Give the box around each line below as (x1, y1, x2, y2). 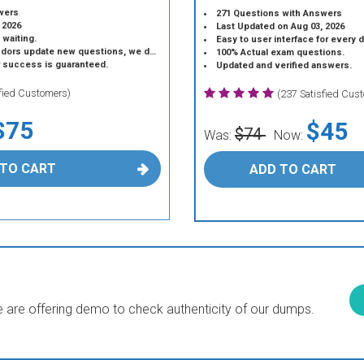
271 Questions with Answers (216, 8, 343, 19)
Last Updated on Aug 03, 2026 (216, 21, 345, 32)
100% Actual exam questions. (216, 47, 345, 58)
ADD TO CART (249, 162, 336, 177)
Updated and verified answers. (216, 60, 353, 71)
